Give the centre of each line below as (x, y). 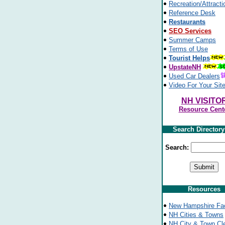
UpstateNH (185, 67)
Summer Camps (192, 40)
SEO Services (190, 31)
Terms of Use (188, 49)
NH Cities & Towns (196, 215)
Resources (204, 189)
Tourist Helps (189, 58)
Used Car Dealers (194, 76)
